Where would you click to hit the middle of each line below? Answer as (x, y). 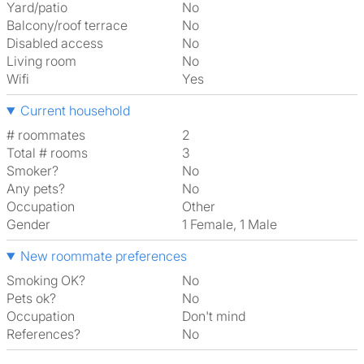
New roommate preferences (103, 256)
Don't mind (218, 316)
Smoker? (32, 171)
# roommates (46, 135)
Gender (28, 224)
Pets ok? (31, 298)
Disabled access (55, 43)
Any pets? (36, 188)
